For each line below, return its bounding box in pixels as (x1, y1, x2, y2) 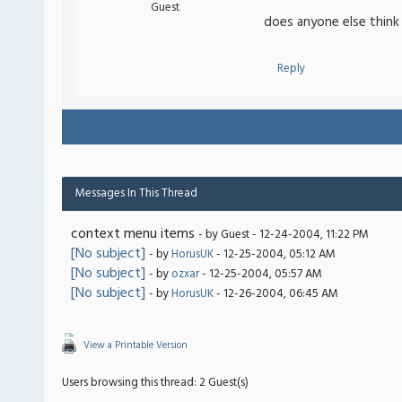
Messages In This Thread (75, 184, 197, 203)
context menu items (71, 223, 195, 246)
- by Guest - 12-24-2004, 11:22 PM (198, 225, 369, 244)
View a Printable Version (83, 337, 188, 354)
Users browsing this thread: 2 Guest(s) (62, 373, 249, 392)
